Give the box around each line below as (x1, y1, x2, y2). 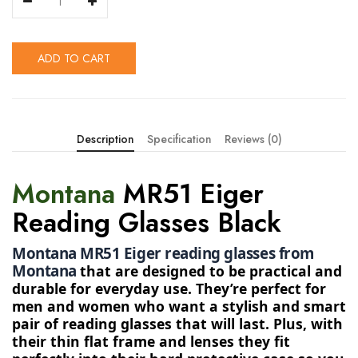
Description (76, 130, 134, 147)
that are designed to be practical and (80, 261, 343, 280)
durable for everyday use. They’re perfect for (12, 278, 326, 298)
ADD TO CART (38, 50, 110, 66)
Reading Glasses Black (12, 203, 281, 241)
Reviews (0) (224, 130, 282, 147)
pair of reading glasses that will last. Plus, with (12, 313, 343, 333)
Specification (146, 130, 212, 147)
